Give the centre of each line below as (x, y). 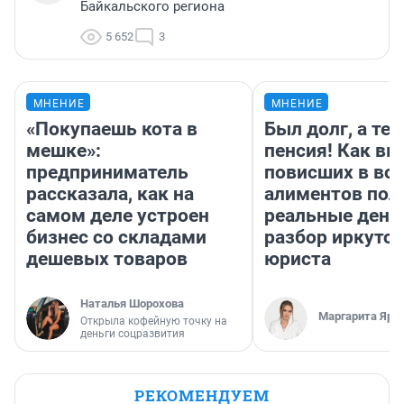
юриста (298, 258)
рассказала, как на (110, 193)
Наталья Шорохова (132, 303)
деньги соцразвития (133, 333)
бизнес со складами (116, 237)
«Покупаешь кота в (112, 129)
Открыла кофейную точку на (154, 321)
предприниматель (107, 172)
